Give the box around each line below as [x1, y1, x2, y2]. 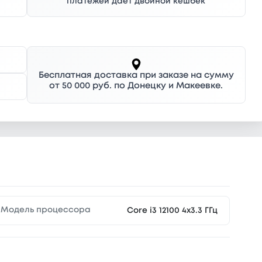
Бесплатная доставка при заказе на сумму [38, 71, 234, 80]
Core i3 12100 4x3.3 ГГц [126, 206, 218, 214]
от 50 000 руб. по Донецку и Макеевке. [49, 81, 223, 90]
